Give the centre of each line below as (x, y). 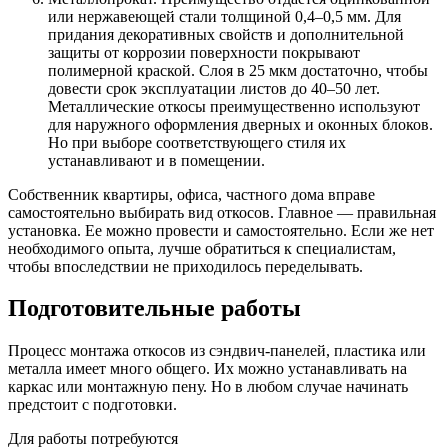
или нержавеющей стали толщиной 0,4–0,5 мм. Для (224, 16)
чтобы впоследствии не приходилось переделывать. (185, 266)
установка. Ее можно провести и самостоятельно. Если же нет (221, 230)
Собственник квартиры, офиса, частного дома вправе (191, 194)
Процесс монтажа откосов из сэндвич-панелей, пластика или (217, 351)
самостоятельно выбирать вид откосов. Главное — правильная (222, 212)
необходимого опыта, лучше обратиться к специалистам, (202, 248)
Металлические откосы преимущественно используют (234, 106)
